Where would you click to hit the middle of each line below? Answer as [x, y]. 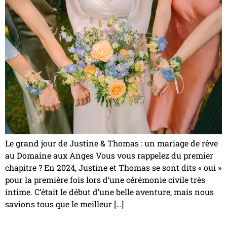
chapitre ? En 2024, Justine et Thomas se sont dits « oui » [113, 167]
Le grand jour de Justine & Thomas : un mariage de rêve [111, 143]
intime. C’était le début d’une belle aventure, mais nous [109, 192]
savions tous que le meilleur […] [64, 204]
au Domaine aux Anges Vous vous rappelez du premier [109, 155]
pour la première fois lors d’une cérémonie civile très [105, 179]
